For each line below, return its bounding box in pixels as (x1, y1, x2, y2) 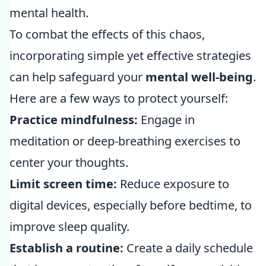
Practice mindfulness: (9, 112, 138, 128)
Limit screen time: (9, 176, 117, 192)
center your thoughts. (9, 154, 128, 170)
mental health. (9, 5, 88, 21)
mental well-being (145, 69, 253, 85)
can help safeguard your (9, 69, 145, 85)
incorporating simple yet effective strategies (9, 47, 251, 64)
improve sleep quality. (9, 218, 129, 235)
